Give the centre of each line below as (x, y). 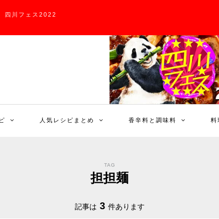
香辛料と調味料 (153, 120)
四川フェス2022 (31, 15)
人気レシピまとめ (67, 120)
